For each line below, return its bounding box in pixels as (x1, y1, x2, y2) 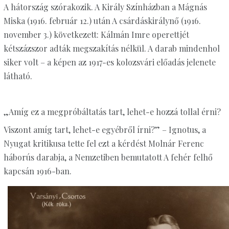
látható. (3, 71, 32, 82)
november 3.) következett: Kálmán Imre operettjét (3, 29, 189, 40)
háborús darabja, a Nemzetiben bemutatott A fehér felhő (3, 152, 213, 163)
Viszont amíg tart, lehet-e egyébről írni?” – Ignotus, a (3, 124, 206, 135)
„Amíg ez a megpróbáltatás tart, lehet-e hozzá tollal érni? (3, 106, 221, 118)
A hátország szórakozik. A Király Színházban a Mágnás (3, 2, 207, 13)
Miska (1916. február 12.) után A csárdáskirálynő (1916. (3, 15, 201, 27)
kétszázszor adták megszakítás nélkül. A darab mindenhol (3, 43, 220, 54)
